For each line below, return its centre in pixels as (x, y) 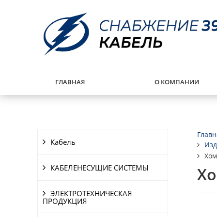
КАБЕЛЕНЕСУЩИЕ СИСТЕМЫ (100, 168)
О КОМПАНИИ (177, 82)
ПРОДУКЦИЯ (65, 201)
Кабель (63, 142)
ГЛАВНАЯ (70, 82)
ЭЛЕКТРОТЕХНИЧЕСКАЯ (91, 193)
